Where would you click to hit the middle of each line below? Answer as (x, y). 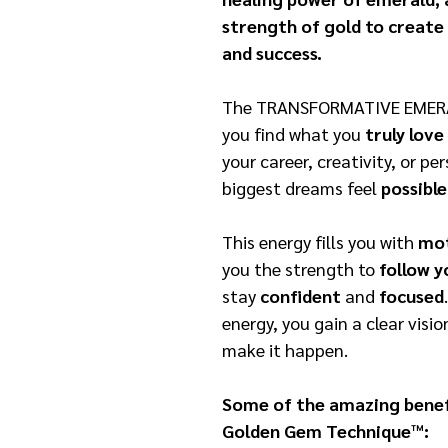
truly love (404, 133)
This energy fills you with (320, 241)
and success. (272, 52)
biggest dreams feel (301, 187)
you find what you (293, 133)
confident (302, 295)
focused (411, 295)
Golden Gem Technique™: (325, 430)
